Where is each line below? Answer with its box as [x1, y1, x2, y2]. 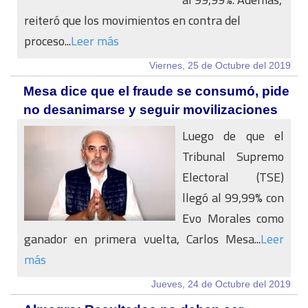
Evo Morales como [182, 207, 284, 230]
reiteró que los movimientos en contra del [24, 9, 241, 32]
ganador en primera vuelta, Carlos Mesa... [24, 228, 261, 250]
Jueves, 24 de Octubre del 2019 [151, 278, 291, 289]
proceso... [24, 30, 71, 52]
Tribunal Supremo [182, 145, 284, 168]
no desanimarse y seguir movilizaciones [23, 102, 278, 117]
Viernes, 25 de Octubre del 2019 [149, 60, 291, 71]
